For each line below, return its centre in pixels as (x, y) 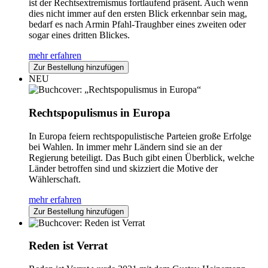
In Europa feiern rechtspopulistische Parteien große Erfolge (140, 136)
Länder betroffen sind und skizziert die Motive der (123, 168)
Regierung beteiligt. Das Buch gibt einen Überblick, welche (141, 157)
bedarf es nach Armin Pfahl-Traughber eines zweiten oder (137, 25)
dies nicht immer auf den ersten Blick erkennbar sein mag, (138, 14)
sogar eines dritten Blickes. (79, 35)
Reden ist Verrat (68, 246)
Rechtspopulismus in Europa (100, 113)
